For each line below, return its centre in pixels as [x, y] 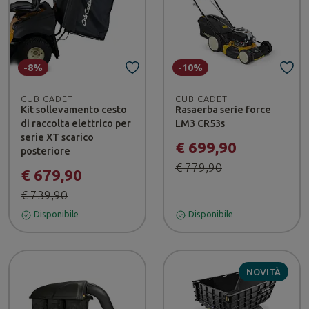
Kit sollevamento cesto [74, 109]
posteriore [46, 151]
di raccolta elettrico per [76, 123]
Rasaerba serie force [223, 109]
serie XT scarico [57, 137]
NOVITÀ [263, 271]
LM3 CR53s [200, 123]
